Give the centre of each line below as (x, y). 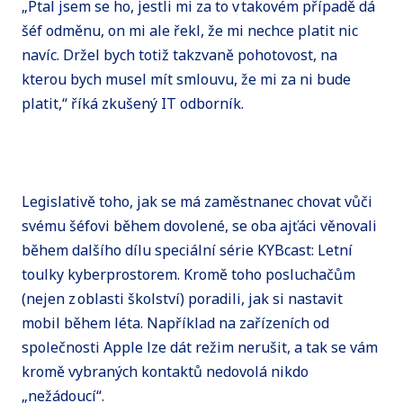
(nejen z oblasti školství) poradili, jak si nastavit (182, 298)
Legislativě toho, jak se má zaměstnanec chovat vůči (197, 201)
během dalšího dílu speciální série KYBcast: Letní (187, 250)
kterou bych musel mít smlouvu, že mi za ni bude (186, 79)
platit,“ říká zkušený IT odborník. (133, 103)
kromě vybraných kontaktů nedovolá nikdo (165, 371)
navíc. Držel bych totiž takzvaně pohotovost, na (179, 54)
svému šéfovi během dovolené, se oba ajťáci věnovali (199, 225)
